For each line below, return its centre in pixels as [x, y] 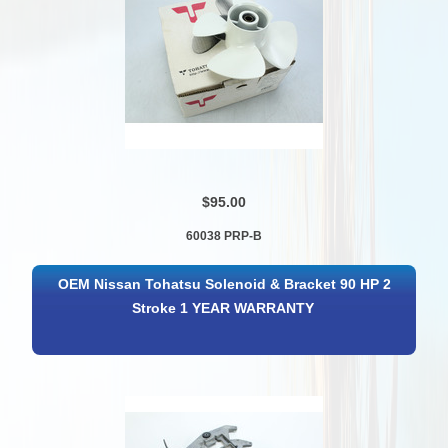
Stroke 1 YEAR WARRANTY [222, 308]
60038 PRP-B [223, 236]
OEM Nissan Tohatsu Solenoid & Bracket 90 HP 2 [225, 284]
